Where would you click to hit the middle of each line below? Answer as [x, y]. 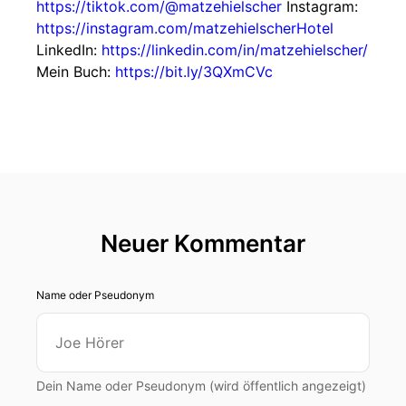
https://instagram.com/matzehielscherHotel [185, 28]
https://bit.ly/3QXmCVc [194, 72]
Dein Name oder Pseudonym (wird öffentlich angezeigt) [201, 386]
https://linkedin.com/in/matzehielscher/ [235, 50]
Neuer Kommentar [203, 243]
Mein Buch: [76, 72]
